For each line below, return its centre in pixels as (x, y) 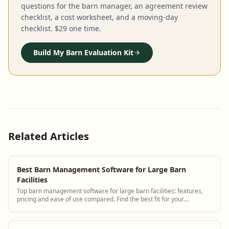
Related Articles (49, 136)
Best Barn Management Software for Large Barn (101, 169)
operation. (31, 207)
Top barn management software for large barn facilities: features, (110, 191)
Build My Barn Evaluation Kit (83, 52)
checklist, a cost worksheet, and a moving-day (99, 17)
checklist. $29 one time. (61, 28)
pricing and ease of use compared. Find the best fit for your (100, 199)
